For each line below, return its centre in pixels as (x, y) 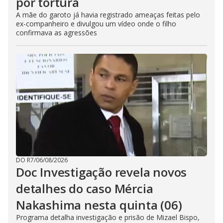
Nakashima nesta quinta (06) (99, 205)
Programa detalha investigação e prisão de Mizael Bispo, (108, 217)
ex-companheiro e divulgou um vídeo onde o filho (96, 24)
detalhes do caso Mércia (85, 188)
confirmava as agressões (56, 33)
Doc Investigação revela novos (102, 172)
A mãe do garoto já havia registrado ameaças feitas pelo (108, 15)
